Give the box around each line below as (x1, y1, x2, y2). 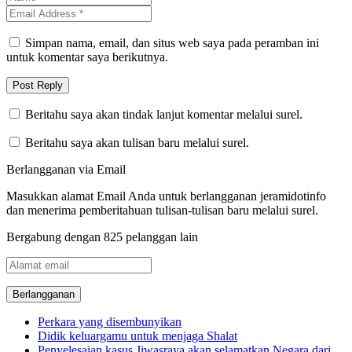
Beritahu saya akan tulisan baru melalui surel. (25, 135, 249, 149)
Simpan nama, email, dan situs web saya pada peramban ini (25, 35, 319, 49)
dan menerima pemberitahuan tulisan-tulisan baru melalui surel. (6, 203, 318, 217)
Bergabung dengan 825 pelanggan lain (6, 229, 198, 244)
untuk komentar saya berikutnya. (6, 49, 168, 64)
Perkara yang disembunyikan (38, 314, 181, 328)
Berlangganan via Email (6, 162, 126, 176)
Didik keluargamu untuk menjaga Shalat (38, 328, 237, 343)
